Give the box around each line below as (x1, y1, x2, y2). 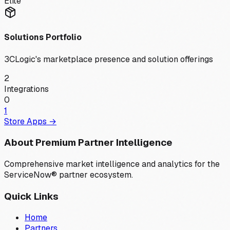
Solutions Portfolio (4, 32, 82, 43)
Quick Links (4, 189, 59, 203)
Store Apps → (4, 116, 56, 127)
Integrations (4, 83, 49, 94)
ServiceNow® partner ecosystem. (4, 169, 133, 181)
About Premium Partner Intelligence (4, 136, 172, 149)
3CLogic (4, 53, 35, 65)
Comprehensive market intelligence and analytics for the (4, 159, 220, 170)
